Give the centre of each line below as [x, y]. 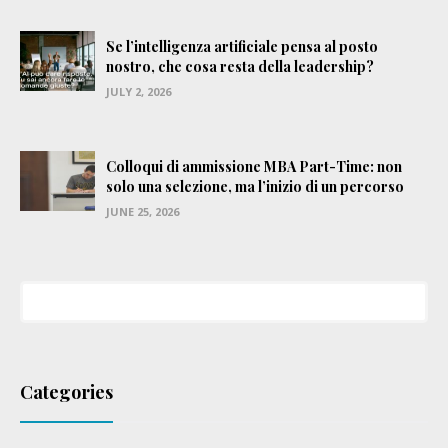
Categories [66, 392]
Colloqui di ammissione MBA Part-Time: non [253, 166]
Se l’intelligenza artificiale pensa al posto [241, 47]
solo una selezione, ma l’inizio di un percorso [254, 186]
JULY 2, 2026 [138, 91]
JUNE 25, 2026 [142, 211]
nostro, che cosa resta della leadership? [239, 67]
